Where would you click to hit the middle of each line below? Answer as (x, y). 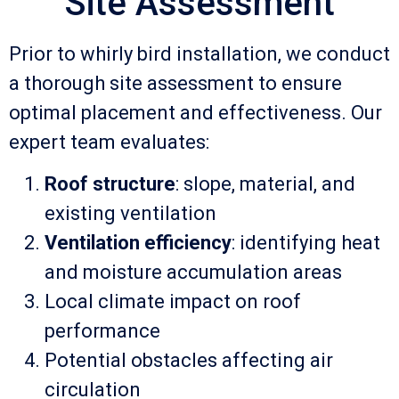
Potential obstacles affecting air (189, 361)
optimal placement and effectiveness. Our (195, 112)
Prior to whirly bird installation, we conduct (199, 53)
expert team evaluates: (109, 142)
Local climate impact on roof (173, 302)
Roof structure (110, 184)
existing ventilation (130, 214)
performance (102, 331)
